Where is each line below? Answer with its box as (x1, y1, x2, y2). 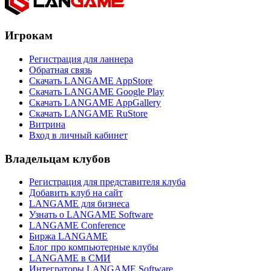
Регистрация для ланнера (29, 53, 133, 64)
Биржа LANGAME (29, 231, 108, 242)
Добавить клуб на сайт (29, 188, 123, 198)
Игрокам (5, 29, 53, 42)
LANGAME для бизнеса (29, 198, 129, 209)
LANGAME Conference (29, 220, 125, 231)
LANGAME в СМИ (29, 253, 111, 264)
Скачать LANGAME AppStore (29, 75, 152, 86)
